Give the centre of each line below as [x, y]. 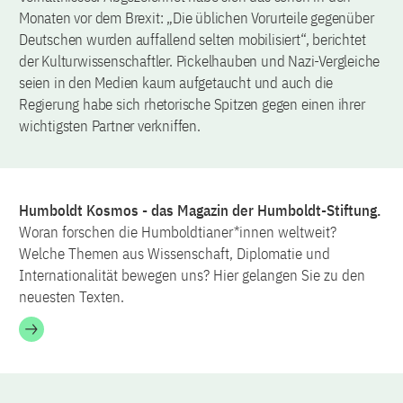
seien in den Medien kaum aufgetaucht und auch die [176, 83]
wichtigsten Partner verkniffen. [110, 126]
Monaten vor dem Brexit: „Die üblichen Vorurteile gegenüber [197, 18]
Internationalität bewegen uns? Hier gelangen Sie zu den [192, 276]
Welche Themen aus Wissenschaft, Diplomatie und [175, 254]
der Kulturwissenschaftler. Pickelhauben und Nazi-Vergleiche [200, 62]
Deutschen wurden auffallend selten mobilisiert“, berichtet [193, 40]
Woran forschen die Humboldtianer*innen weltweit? [178, 233]
